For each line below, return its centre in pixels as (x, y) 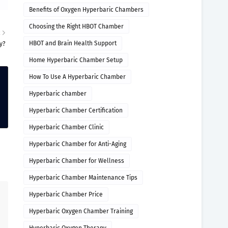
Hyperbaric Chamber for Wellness (77, 161)
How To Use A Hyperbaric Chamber (77, 77)
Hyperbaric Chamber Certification (76, 110)
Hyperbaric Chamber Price (66, 194)
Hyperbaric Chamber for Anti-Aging (78, 144)
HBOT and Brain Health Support (73, 43)
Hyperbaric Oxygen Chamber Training (81, 211)
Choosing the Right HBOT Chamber (76, 26)
